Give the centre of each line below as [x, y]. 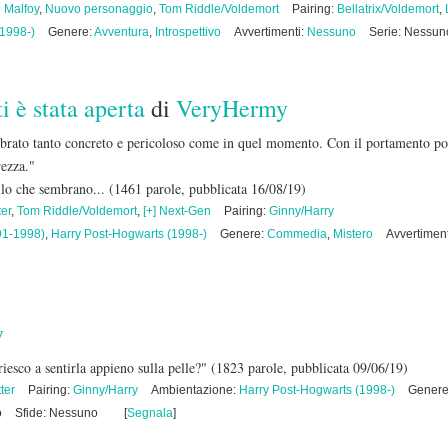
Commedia [297, 234]
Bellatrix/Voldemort [388, 9]
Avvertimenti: [270, 32]
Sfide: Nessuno [56, 413]
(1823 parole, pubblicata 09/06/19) [309, 367]
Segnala [150, 413]
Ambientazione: [195, 390]
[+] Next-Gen [177, 211]
